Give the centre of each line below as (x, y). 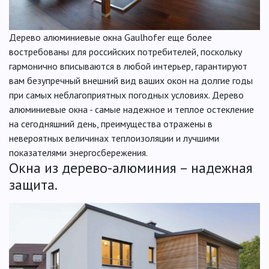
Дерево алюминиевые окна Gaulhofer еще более (110, 37)
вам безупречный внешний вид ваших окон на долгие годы (131, 80)
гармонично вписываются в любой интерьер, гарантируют (128, 66)
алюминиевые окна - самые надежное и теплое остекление (131, 109)
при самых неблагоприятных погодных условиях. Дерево (126, 95)
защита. (33, 184)
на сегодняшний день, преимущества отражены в (111, 123)
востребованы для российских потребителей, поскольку (125, 51)
